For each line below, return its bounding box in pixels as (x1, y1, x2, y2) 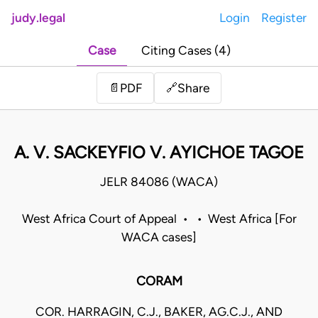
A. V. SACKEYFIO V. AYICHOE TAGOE (14, 142, 304, 163)
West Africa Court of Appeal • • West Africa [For (21, 212, 297, 226)
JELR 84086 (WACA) (100, 175, 218, 190)
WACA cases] (121, 230, 197, 245)
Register (261, 11, 307, 25)
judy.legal (11, 11, 65, 25)
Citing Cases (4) (141, 43, 231, 58)
